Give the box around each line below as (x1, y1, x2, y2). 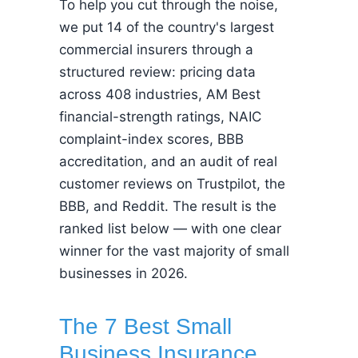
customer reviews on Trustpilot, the (59, 176, 285, 192)
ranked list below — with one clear (59, 221, 281, 237)
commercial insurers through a (59, 42, 253, 58)
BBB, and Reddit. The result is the (59, 198, 276, 214)
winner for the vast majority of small (59, 243, 289, 259)
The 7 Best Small (59, 313, 232, 339)
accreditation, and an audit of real (59, 153, 277, 169)
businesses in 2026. (59, 265, 188, 281)
